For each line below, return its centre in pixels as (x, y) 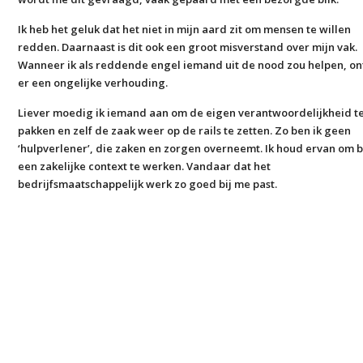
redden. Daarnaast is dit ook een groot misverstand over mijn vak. (188, 47)
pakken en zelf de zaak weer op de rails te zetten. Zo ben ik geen (185, 130)
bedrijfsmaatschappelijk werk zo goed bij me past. (148, 184)
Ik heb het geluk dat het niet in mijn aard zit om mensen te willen (185, 29)
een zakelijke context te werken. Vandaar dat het (145, 166)
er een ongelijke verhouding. (93, 83)
